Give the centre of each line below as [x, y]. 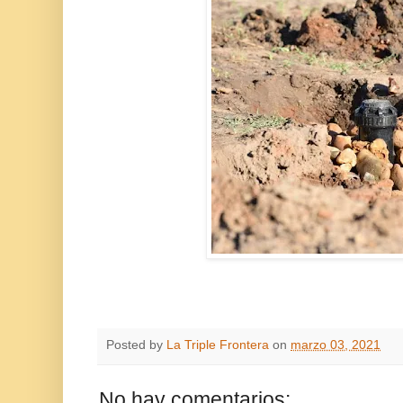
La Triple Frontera [218, 345]
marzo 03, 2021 [336, 345]
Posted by [136, 345]
